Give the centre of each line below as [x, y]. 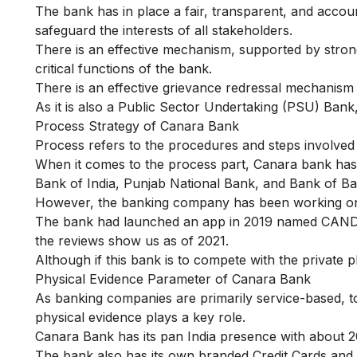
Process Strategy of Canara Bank [137, 126]
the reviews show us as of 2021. [134, 241]
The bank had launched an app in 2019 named [176, 222]
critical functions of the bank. [126, 69]
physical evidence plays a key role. [142, 317]
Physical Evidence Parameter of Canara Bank [173, 279]
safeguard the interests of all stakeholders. [164, 30]
